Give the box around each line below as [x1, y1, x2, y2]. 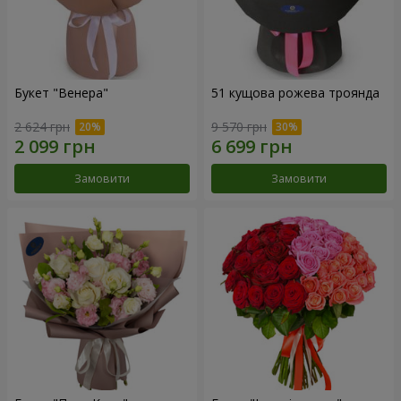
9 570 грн [211, 118, 267, 136]
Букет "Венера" [14, 83, 108, 101]
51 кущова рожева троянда [211, 83, 380, 101]
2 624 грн [14, 118, 70, 136]
